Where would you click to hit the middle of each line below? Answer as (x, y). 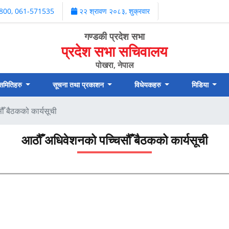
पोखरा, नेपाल (114, 65)
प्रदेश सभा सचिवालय (114, 51)
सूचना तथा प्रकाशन (79, 84)
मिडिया (201, 84)
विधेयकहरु (148, 84)
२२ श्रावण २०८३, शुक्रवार (114, 11)
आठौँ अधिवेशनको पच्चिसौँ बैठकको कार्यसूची (114, 140)
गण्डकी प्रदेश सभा (114, 36)
